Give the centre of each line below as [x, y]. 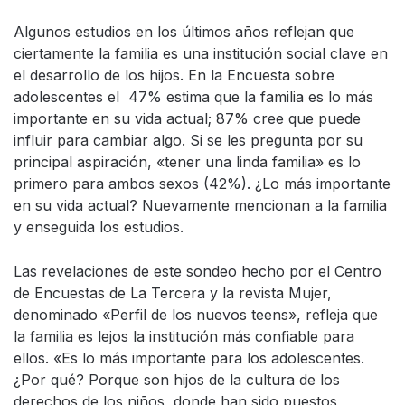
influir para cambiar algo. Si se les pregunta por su [188, 140]
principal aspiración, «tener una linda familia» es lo [187, 162]
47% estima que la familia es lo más [246, 97]
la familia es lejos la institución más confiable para [184, 336]
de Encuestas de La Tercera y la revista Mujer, [173, 293]
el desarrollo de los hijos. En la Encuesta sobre [174, 75]
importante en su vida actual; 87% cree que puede [187, 118]
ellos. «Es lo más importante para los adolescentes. [189, 358]
